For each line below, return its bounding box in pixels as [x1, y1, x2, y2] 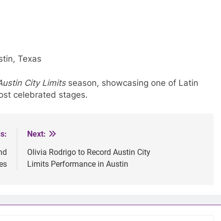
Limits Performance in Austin [27, 159, 128, 169]
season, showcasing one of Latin [66, 78, 198, 88]
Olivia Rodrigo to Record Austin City [27, 147, 150, 157]
